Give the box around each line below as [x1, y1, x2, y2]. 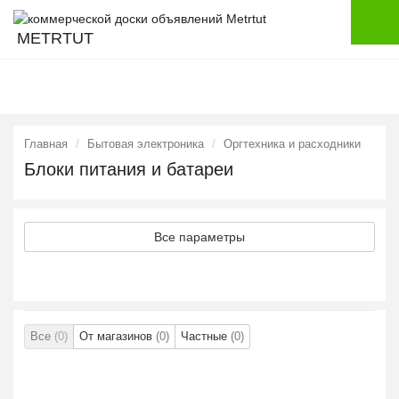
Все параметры [154, 230, 245, 244]
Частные [181, 330, 231, 343]
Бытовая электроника [87, 137, 204, 151]
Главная [24, 137, 68, 151]
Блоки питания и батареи [24, 159, 233, 179]
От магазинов [79, 330, 156, 343]
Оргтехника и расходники [224, 137, 361, 151]
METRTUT [17, 29, 94, 48]
